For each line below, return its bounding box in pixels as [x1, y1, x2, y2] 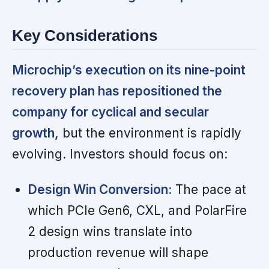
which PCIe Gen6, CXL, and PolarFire [27, 202, 247, 218]
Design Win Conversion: [27, 181, 172, 197]
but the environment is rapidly [59, 125, 241, 141]
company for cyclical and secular [12, 104, 209, 119]
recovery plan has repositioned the [12, 83, 222, 98]
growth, [12, 125, 59, 141]
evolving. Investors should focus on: [12, 146, 228, 162]
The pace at [171, 181, 246, 197]
